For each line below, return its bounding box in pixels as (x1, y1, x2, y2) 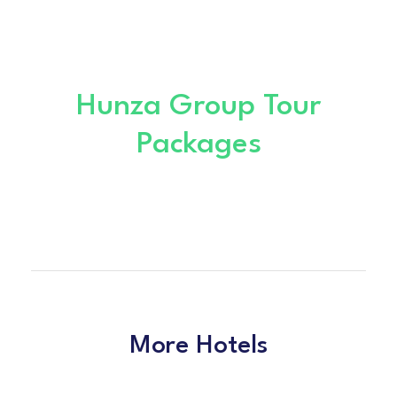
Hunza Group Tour (76, 91, 321, 121)
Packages (136, 129, 261, 160)
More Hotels (129, 332, 268, 359)
